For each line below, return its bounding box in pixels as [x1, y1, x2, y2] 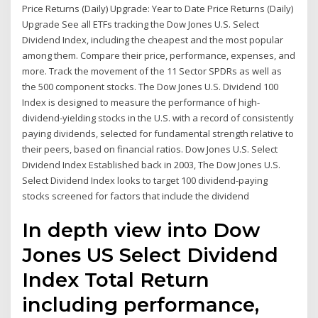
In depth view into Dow [22, 218, 261, 243]
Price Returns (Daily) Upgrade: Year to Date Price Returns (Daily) [22, 1, 294, 15]
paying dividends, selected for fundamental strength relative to [22, 126, 295, 140]
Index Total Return [22, 268, 210, 292]
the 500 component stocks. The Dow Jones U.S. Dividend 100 [22, 79, 279, 93]
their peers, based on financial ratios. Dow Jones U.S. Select [22, 142, 278, 155]
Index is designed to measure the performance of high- [22, 95, 261, 109]
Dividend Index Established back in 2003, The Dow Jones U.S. [22, 158, 281, 171]
